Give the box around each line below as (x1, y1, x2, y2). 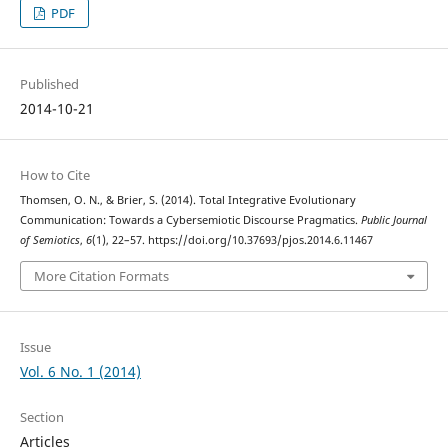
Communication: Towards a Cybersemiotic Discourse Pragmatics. (19, 213, 361, 228)
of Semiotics (19, 233, 80, 248)
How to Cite (19, 166, 90, 185)
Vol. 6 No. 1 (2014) (19, 361, 141, 381)
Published (19, 75, 79, 94)
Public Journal (360, 213, 427, 228)
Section (19, 407, 64, 426)
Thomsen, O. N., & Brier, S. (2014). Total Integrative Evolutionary (19, 193, 356, 208)
